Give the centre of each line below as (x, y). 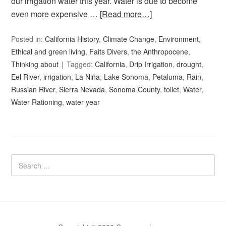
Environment (179, 39)
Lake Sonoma (126, 77)
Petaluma (168, 77)
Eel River (25, 77)
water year (83, 102)
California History (72, 39)
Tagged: (81, 64)
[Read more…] (126, 14)
